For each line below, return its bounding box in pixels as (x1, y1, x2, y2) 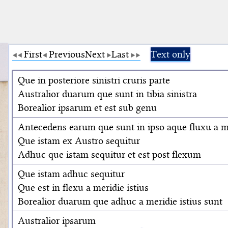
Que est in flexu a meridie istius (18, 181, 149, 193)
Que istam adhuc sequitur (18, 167, 125, 180)
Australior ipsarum (18, 214, 96, 226)
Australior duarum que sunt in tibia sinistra (18, 88, 197, 100)
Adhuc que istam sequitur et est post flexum (18, 148, 201, 160)
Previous (49, 48, 85, 60)
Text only (151, 48, 190, 60)
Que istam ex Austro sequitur (18, 134, 140, 147)
